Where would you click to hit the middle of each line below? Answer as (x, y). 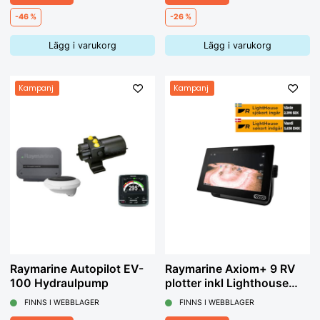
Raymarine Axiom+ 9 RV (230, 269)
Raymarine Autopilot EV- (77, 269)
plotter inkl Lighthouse (227, 284)
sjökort (184, 298)
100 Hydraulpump (59, 284)
